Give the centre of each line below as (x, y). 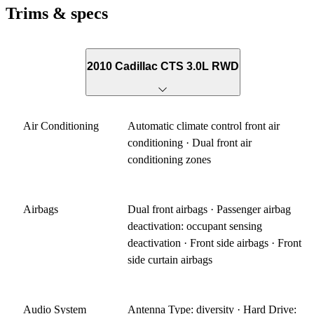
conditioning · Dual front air (190, 142)
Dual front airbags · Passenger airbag (210, 209)
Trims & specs (57, 13)
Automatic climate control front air (204, 125)
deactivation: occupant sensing (195, 226)
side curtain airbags (170, 259)
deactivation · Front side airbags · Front (215, 243)
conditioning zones (170, 159)
